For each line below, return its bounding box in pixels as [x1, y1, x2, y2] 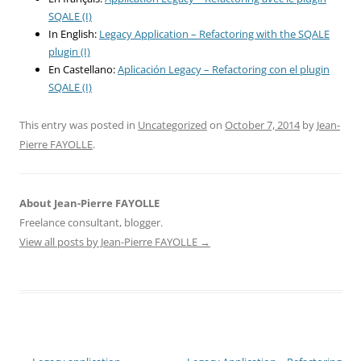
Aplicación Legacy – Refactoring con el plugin [118, 61, 330, 77]
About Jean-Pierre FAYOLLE [19, 195, 160, 210]
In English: [48, 26, 99, 41]
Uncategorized [138, 117, 207, 132]
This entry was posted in [19, 117, 138, 132]
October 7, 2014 [225, 117, 300, 132]
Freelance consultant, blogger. [19, 214, 163, 230]
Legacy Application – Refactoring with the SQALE [99, 26, 330, 41]
